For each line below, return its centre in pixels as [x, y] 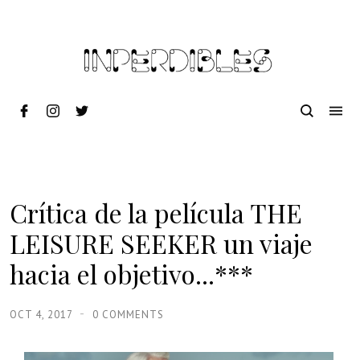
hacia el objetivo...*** [131, 274]
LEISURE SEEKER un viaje [161, 243]
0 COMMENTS [128, 315]
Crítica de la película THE [156, 213]
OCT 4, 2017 [43, 315]
